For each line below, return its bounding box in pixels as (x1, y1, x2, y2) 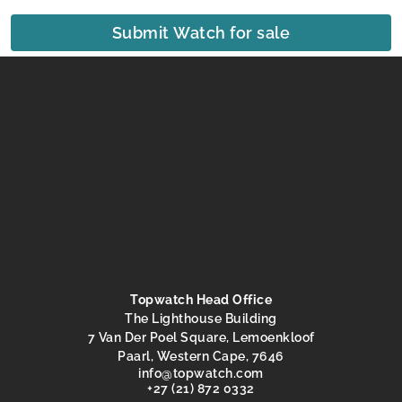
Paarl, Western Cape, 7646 (118, 348, 284, 363)
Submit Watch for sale (111, 22, 291, 42)
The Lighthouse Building (125, 310, 277, 326)
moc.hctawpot (172, 365, 264, 380)
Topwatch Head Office (130, 292, 272, 307)
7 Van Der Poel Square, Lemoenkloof (87, 329, 315, 345)
